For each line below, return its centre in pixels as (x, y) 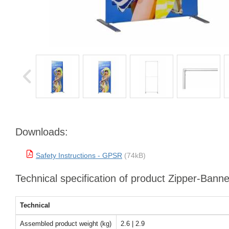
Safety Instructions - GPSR (79, 155)
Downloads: (42, 132)
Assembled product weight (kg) (66, 224)
